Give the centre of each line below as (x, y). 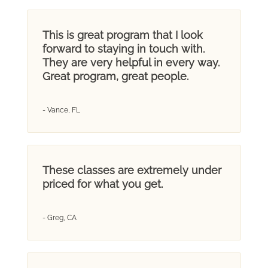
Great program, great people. (115, 76)
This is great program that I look (122, 35)
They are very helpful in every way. (131, 62)
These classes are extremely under (132, 170)
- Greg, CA (59, 217)
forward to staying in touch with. (123, 48)
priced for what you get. (102, 184)
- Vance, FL (61, 110)
